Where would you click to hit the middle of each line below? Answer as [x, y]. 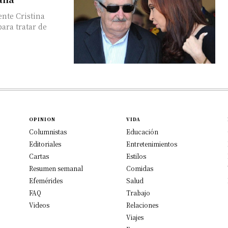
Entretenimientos [152, 144]
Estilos [136, 156]
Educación [142, 131]
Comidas [140, 168]
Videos [39, 205]
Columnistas [48, 131]
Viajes [135, 217]
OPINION [42, 119]
